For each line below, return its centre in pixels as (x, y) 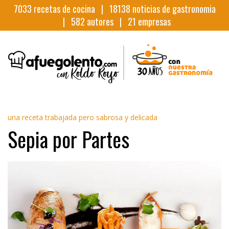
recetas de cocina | (70, 9)
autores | (106, 21)
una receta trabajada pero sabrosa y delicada (83, 117)
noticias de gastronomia (173, 9)
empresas (153, 21)
